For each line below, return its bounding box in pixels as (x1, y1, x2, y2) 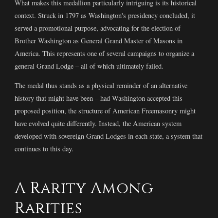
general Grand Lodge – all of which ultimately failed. (15, 61, 163, 71)
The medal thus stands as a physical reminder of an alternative (15, 81, 187, 91)
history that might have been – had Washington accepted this (15, 93, 182, 103)
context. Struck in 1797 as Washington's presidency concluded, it (15, 10, 195, 20)
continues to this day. (15, 144, 73, 154)
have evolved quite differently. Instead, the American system (15, 119, 182, 128)
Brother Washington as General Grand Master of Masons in (15, 36, 182, 45)
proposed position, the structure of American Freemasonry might (15, 106, 196, 116)
